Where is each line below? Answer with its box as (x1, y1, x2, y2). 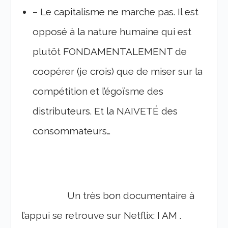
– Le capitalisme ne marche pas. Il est (33, 6, 199, 17)
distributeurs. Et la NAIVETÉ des (33, 105, 178, 117)
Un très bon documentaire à (21, 190, 195, 202)
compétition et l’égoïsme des (33, 85, 164, 97)
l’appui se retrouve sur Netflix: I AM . (21, 210, 182, 221)
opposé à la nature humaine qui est (33, 25, 192, 37)
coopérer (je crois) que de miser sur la (33, 65, 203, 77)
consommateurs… (33, 125, 111, 136)
